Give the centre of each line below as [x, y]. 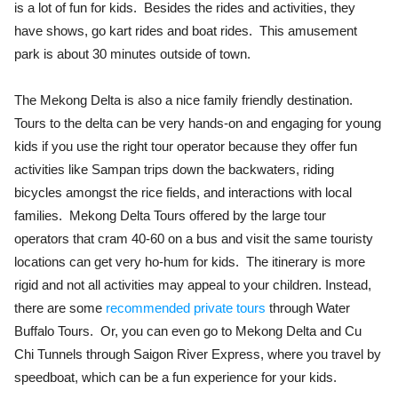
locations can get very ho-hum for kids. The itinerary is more [190, 261]
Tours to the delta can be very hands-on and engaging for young [198, 123]
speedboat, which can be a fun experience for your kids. [175, 377]
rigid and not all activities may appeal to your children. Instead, [193, 284]
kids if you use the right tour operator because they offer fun [186, 146]
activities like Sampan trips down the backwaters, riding [174, 169]
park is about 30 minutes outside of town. [132, 53]
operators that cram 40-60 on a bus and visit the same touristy [194, 238]
